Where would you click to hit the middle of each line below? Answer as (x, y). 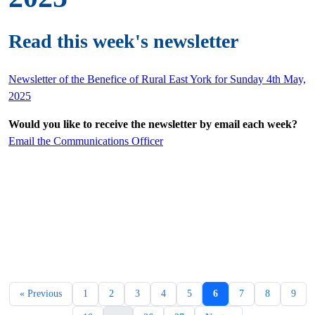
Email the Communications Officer (86, 141)
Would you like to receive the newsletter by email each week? (153, 124)
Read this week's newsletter (123, 41)
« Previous (40, 293)
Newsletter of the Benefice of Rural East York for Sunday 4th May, (157, 79)
